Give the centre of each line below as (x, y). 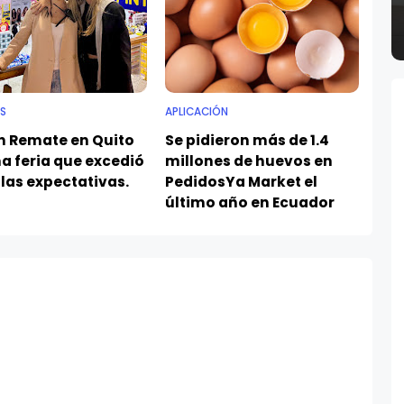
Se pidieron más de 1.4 (248, 122)
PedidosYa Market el (242, 163)
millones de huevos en (249, 142)
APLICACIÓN (197, 93)
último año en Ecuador (250, 184)
